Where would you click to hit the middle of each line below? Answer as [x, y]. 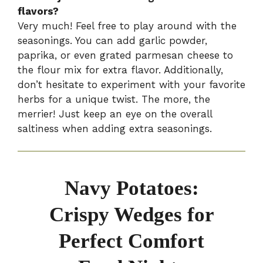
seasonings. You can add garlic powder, [112, 40]
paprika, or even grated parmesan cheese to [125, 55]
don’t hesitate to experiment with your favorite [131, 84]
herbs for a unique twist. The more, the [114, 99]
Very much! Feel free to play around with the [127, 26]
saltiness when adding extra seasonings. [115, 128]
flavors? [38, 11]
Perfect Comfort [131, 241]
